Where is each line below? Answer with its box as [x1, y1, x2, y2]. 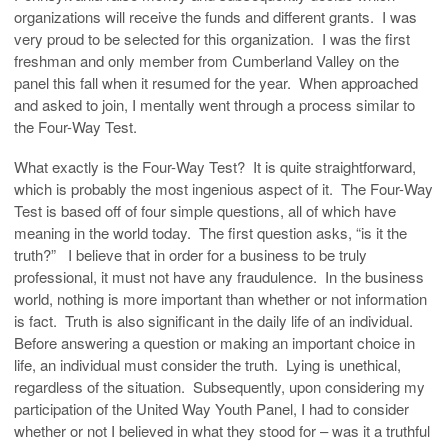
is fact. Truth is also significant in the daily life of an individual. [14, 309, 417, 331]
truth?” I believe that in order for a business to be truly [14, 243, 367, 265]
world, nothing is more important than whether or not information [14, 287, 427, 309]
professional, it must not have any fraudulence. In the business [14, 265, 424, 287]
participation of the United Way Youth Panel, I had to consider [14, 397, 409, 419]
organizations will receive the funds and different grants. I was [14, 5, 417, 27]
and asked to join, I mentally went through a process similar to [14, 93, 415, 115]
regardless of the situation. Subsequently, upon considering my [14, 375, 425, 397]
